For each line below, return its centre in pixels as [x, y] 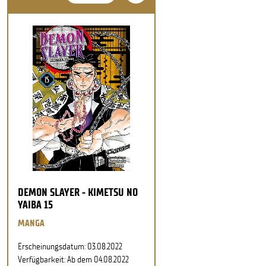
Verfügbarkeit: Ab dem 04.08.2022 [73, 259]
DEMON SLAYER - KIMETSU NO [78, 192]
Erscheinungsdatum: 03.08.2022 [70, 246]
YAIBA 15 [35, 205]
